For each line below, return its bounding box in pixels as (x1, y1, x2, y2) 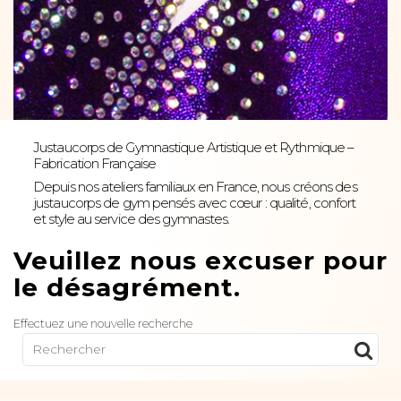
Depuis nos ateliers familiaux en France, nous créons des (33, 177, 357, 195)
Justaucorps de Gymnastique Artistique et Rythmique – (33, 138, 354, 156)
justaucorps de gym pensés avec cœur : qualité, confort (33, 193, 356, 211)
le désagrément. (13, 271, 241, 303)
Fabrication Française (33, 154, 157, 172)
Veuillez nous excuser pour (13, 244, 388, 276)
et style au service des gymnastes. (33, 209, 230, 227)
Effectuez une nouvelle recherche (13, 315, 192, 330)
